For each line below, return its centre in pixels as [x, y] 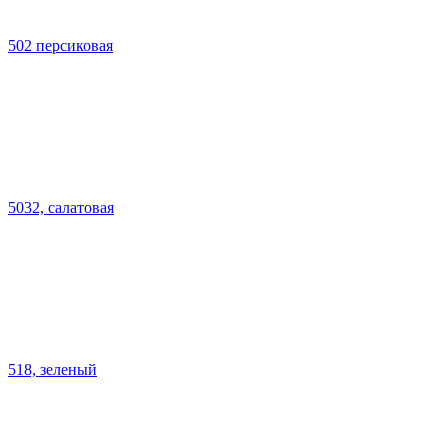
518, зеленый [52, 369]
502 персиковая [60, 45]
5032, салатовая [61, 207]
